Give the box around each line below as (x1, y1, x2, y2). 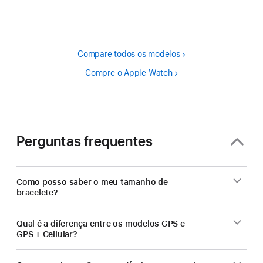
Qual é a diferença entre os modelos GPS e (16, 218, 185, 228)
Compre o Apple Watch (85, 68, 173, 77)
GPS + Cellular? (16, 229, 77, 239)
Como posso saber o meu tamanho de (16, 177, 168, 187)
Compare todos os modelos (77, 49, 180, 59)
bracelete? (16, 187, 58, 197)
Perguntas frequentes (16, 133, 153, 150)
